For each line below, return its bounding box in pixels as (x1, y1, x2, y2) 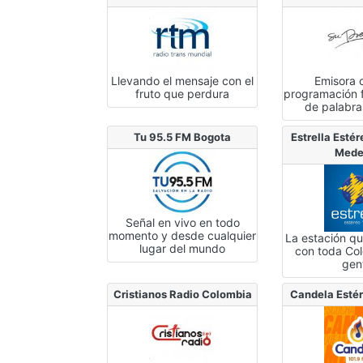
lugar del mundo (139, 241, 226, 255)
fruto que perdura (135, 86, 230, 100)
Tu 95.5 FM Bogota (134, 130, 232, 143)
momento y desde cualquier (109, 228, 257, 242)
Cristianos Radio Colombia (113, 287, 252, 301)
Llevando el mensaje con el (111, 73, 254, 88)
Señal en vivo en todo (125, 215, 240, 229)
